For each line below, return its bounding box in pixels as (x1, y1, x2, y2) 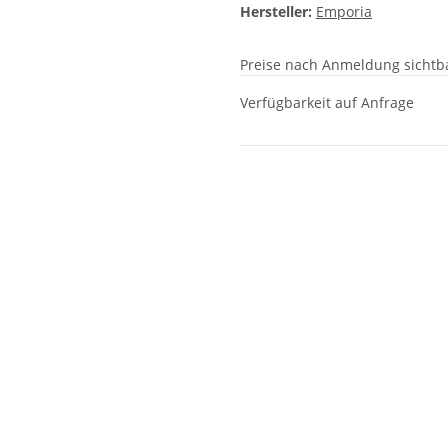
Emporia (316, 2, 372, 22)
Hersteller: (240, 2, 312, 22)
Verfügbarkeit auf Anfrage (240, 93, 414, 113)
